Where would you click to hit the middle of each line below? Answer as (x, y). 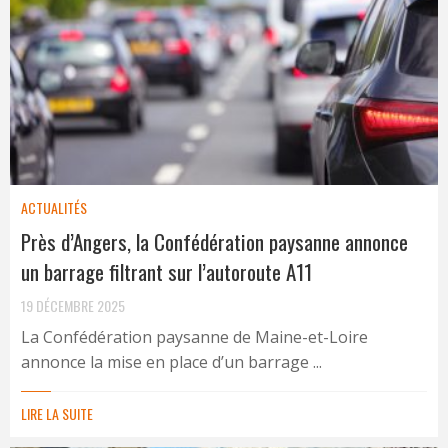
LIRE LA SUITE (57, 413)
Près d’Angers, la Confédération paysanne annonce (214, 241)
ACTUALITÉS (54, 207)
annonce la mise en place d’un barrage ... (171, 361)
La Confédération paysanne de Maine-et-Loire (194, 336)
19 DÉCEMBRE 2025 (73, 305)
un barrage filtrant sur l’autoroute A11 (166, 271)
